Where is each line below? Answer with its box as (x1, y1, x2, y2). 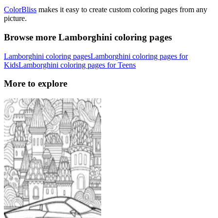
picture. (4, 14, 27, 23)
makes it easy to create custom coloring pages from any (36, 5, 207, 14)
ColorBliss (4, 5, 36, 14)
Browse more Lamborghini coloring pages (4, 32, 172, 42)
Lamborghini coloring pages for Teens (18, 60, 136, 69)
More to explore (4, 78, 67, 89)
